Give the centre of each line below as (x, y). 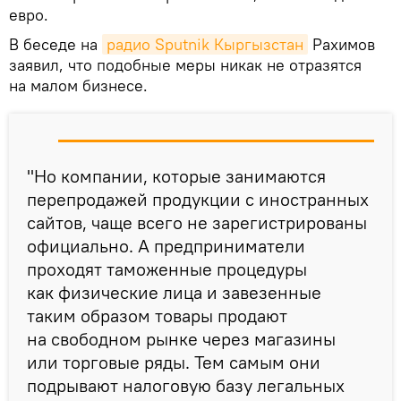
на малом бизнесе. (78, 86)
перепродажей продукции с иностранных (198, 200)
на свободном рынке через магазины (181, 339)
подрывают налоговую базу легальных (186, 386)
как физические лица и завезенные (174, 293)
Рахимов (341, 45)
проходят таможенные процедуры (167, 269)
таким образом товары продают (157, 316)
